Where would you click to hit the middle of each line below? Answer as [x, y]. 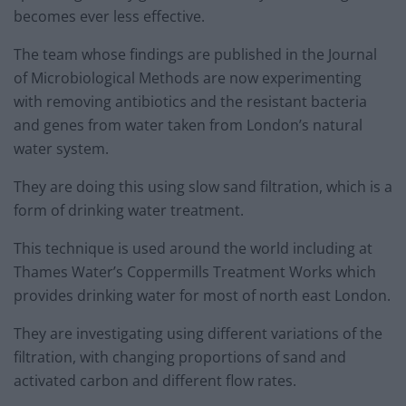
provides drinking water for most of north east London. [202, 296]
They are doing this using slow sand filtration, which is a [203, 187]
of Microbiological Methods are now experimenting [188, 78]
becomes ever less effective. [109, 17]
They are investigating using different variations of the [198, 334]
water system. [61, 149]
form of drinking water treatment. [129, 211]
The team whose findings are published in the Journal [195, 55]
